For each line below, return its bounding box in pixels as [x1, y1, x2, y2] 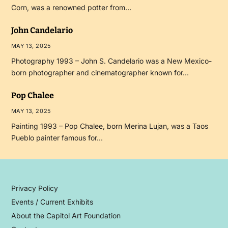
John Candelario [11, 25, 73, 35]
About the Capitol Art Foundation [11, 211, 121, 220]
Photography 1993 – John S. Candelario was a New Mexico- [11, 56, 212, 65]
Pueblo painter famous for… [11, 133, 103, 142]
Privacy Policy [11, 184, 58, 192]
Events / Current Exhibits [11, 197, 93, 206]
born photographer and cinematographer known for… [11, 68, 189, 77]
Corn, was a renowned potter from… [11, 3, 131, 12]
